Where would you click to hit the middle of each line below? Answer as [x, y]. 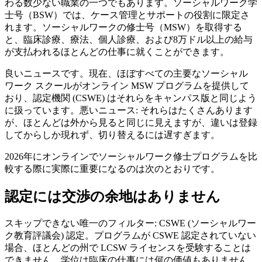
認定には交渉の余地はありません [113, 196]
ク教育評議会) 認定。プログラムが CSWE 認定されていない [130, 235]
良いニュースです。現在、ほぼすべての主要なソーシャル [126, 73]
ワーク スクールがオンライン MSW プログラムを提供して [127, 85]
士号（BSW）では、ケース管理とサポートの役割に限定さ [127, 15]
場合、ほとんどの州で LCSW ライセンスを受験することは [128, 247]
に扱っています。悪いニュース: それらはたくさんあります [129, 110]
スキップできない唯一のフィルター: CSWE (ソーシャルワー [130, 223]
